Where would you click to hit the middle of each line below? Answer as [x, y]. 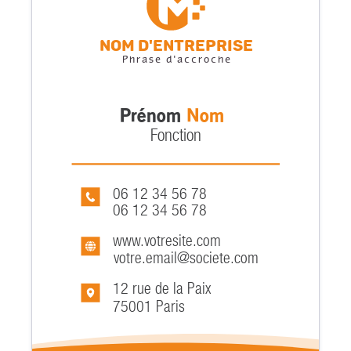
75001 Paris [149, 307]
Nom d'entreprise [176, 46]
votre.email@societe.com [186, 258]
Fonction [175, 136]
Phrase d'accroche [176, 61]
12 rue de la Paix [163, 289]
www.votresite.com [167, 241]
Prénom [154, 115]
